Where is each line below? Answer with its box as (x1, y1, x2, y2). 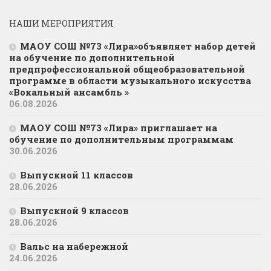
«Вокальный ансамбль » (9, 86, 129, 99)
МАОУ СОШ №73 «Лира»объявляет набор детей (20, 40, 256, 53)
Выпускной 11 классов (20, 169, 133, 181)
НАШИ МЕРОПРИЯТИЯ (9, 18, 114, 30)
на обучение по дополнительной (9, 51, 175, 64)
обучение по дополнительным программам (9, 133, 233, 146)
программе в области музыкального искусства (9, 74, 251, 87)
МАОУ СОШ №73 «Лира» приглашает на (20, 122, 217, 134)
